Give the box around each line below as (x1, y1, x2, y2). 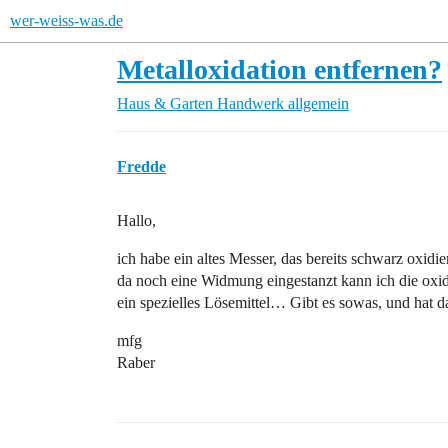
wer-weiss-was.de (10, 12, 123, 29)
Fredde (117, 158, 166, 175)
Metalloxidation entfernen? (117, 54, 442, 85)
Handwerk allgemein (217, 95, 349, 112)
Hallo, (117, 212, 156, 229)
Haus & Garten (117, 95, 213, 112)
